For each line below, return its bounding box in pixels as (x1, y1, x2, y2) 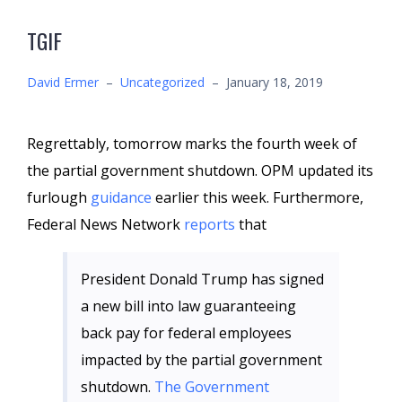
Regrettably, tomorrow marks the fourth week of (27, 134, 357, 153)
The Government (154, 377, 269, 397)
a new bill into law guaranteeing (81, 296, 296, 316)
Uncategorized (120, 74, 205, 91)
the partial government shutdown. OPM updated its (27, 161, 373, 180)
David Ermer (27, 74, 99, 91)
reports (184, 214, 239, 234)
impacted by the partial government (81, 350, 322, 370)
